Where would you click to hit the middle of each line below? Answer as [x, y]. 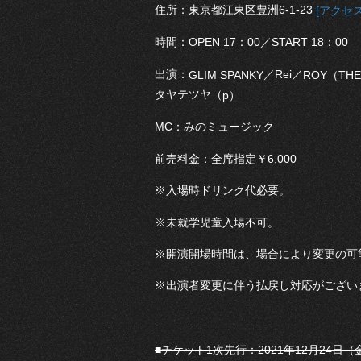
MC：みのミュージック [214, 127]
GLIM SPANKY [226, 75]
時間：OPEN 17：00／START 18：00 [251, 42]
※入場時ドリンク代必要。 [222, 191]
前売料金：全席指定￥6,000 [226, 158]
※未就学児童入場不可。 [217, 222]
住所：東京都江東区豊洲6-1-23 [235, 10]
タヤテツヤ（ [189, 95]
